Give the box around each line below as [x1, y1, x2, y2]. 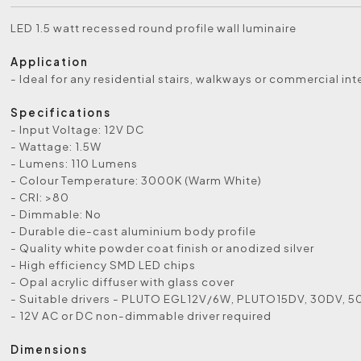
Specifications [10, 106, 112, 119]
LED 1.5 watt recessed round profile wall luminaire [10, 21, 297, 35]
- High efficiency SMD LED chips [10, 258, 197, 272]
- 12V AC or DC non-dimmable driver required [10, 309, 272, 322]
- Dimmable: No [10, 207, 102, 221]
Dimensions [10, 342, 89, 356]
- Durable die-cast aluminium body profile [10, 224, 257, 238]
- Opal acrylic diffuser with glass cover [10, 275, 235, 288]
